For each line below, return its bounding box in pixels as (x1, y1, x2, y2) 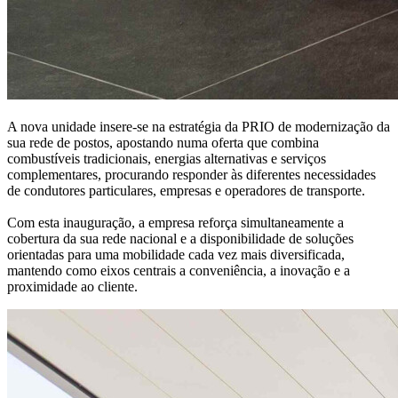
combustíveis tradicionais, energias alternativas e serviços (7, 151, 326, 167)
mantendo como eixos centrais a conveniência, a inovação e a (7, 263, 350, 279)
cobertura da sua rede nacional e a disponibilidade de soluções (7, 231, 354, 247)
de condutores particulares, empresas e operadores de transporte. (7, 183, 365, 199)
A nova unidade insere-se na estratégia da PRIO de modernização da (7, 119, 390, 135)
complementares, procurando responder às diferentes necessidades (7, 167, 376, 183)
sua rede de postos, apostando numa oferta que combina (7, 135, 319, 151)
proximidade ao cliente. (7, 279, 138, 295)
